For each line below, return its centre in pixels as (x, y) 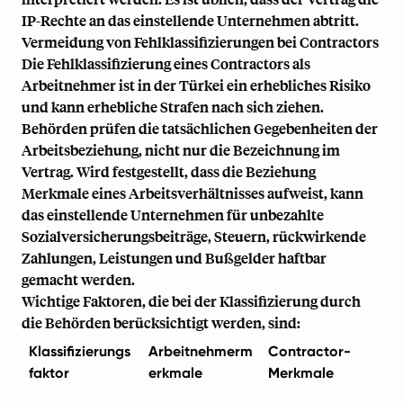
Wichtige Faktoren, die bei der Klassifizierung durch (191, 301)
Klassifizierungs (80, 351)
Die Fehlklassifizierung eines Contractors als (166, 63)
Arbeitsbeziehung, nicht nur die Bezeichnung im (181, 150)
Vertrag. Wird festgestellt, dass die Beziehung (169, 171)
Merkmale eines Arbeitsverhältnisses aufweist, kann (193, 193)
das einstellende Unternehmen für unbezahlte (173, 215)
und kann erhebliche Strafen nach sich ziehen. (173, 107)
